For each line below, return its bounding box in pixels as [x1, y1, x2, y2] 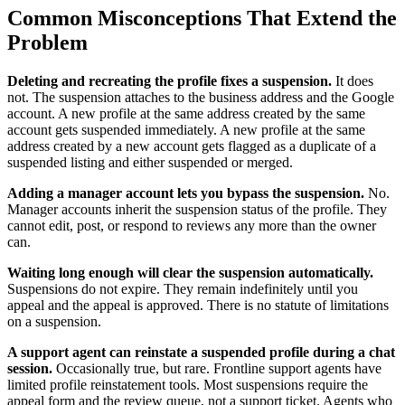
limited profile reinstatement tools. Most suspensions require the [7, 376, 368, 392]
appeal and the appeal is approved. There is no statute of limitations [7, 297, 389, 313]
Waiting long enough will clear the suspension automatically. [7, 264, 373, 280]
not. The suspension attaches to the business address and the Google [7, 89, 394, 105]
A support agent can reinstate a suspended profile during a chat [7, 344, 395, 360]
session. [7, 360, 52, 376]
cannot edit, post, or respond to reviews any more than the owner [7, 217, 376, 233]
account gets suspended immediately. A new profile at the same [7, 121, 365, 137]
